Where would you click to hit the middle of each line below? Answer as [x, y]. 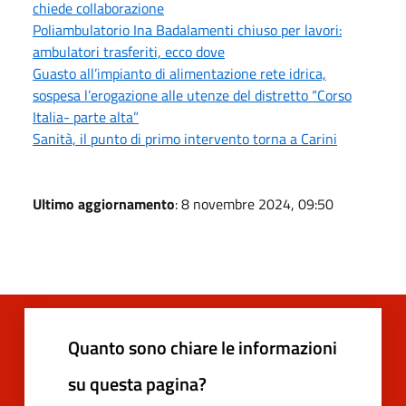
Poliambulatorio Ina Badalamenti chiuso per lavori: [187, 30]
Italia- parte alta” [86, 117]
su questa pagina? [137, 384]
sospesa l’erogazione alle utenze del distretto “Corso [192, 95]
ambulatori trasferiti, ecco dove [129, 52]
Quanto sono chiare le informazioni [203, 348]
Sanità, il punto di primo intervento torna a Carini [185, 139]
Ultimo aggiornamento [104, 204]
